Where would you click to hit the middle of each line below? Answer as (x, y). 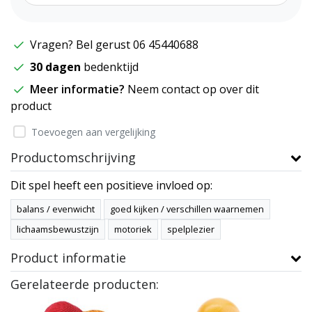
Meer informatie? (79, 89)
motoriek (133, 229)
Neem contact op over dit (193, 89)
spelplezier (191, 229)
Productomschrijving (73, 157)
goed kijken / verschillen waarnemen (187, 209)
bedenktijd (110, 67)
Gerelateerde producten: (85, 284)
